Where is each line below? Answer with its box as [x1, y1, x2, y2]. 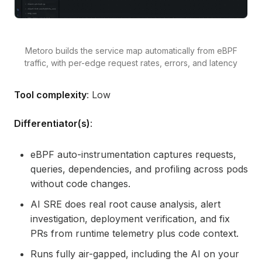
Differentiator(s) [14, 117, 90, 129]
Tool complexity [14, 88, 87, 101]
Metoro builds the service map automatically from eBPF [25, 45, 237, 56]
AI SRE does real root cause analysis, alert [30, 198, 220, 210]
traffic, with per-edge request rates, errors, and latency [25, 57, 237, 68]
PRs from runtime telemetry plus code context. [30, 227, 239, 239]
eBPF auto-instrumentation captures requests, [30, 148, 236, 160]
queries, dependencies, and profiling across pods [30, 163, 248, 175]
